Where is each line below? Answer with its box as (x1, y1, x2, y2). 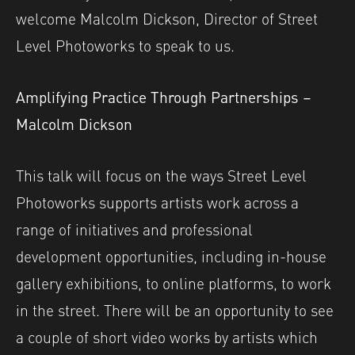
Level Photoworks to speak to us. (16, 32, 235, 57)
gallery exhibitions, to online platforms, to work (16, 269, 331, 294)
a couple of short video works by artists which (16, 323, 318, 348)
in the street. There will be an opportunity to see (16, 296, 334, 321)
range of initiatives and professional (16, 216, 253, 240)
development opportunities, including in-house (16, 242, 326, 267)
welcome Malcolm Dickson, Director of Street (16, 6, 318, 30)
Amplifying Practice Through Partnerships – (16, 84, 311, 109)
